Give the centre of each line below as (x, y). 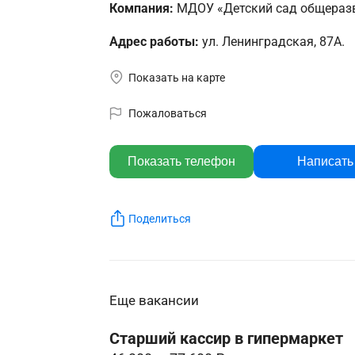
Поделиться (160, 218)
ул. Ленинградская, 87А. (273, 41)
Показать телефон (181, 161)
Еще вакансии (154, 301)
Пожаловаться (168, 113)
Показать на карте (177, 77)
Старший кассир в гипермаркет (226, 338)
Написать (325, 161)
